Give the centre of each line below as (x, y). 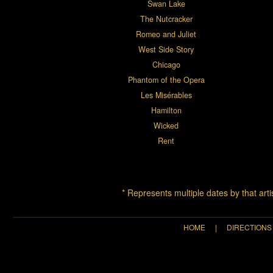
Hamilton (166, 111)
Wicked (166, 126)
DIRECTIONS (249, 227)
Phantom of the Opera (166, 80)
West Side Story (166, 50)
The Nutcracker (166, 19)
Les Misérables (166, 95)
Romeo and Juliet (166, 34)
